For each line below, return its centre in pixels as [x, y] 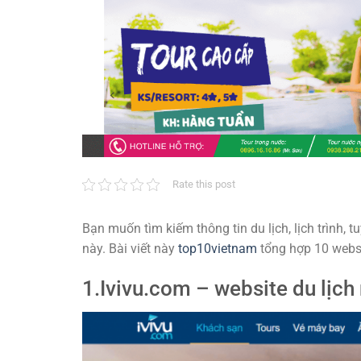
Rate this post [204, 184]
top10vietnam [218, 248]
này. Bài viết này [130, 248]
